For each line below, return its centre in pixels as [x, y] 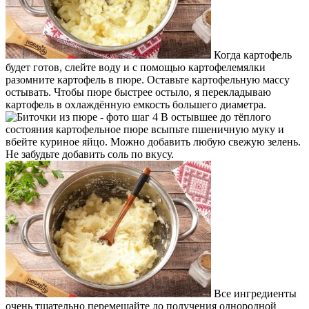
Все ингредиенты [254, 294]
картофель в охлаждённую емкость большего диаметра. [136, 105]
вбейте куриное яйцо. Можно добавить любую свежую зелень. [153, 142]
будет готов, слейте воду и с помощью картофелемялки [136, 68]
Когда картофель [251, 55]
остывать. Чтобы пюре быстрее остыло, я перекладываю [138, 92]
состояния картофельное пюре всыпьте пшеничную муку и [145, 130]
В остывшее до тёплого [215, 117]
